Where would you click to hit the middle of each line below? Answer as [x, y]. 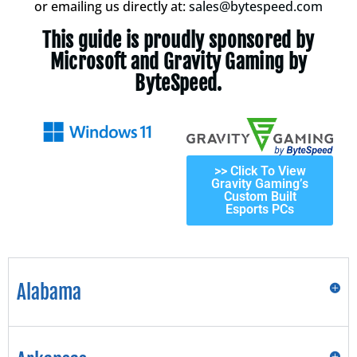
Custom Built [260, 197]
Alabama [49, 292]
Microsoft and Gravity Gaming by [178, 62]
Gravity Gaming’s [260, 184]
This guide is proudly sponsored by [178, 41]
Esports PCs [260, 210]
